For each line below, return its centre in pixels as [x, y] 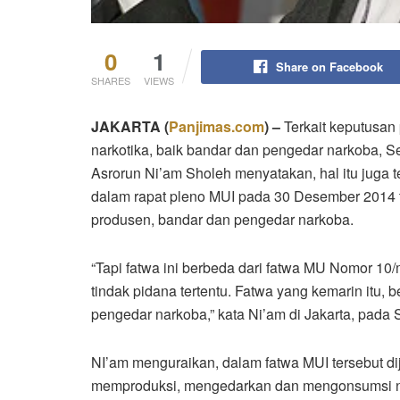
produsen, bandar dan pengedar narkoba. [222, 219]
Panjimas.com [217, 126]
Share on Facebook [329, 66]
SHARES [111, 80]
